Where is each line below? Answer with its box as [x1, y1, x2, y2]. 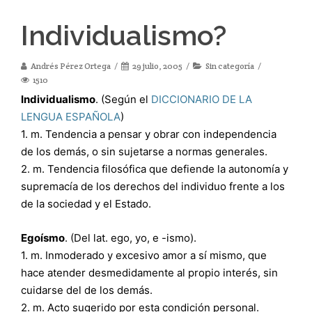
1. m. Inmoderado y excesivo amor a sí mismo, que [21, 249, 267, 262]
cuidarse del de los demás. [21, 283, 153, 297]
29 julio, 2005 [132, 61, 182, 71]
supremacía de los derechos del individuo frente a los [21, 180, 285, 193]
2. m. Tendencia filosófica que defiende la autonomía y [21, 162, 288, 175]
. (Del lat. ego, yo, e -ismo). [65, 231, 196, 244]
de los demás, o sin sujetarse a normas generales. [21, 145, 267, 158]
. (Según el [95, 93, 151, 106]
